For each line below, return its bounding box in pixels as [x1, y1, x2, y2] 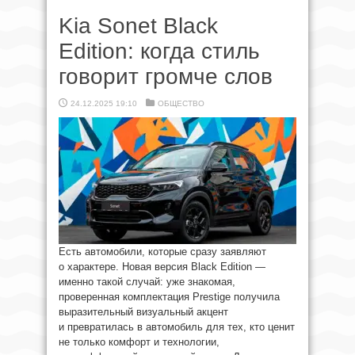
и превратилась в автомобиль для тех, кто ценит [59, 321, 295, 333]
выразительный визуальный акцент [59, 306, 228, 318]
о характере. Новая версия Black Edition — [59, 261, 265, 273]
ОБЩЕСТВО [158, 99, 204, 108]
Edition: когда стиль [59, 39, 260, 63]
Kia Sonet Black [59, 13, 218, 38]
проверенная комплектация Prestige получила [59, 291, 280, 303]
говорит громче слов [59, 64, 273, 89]
